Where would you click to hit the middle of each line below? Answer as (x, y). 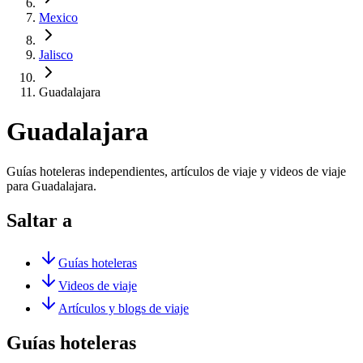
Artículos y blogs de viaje (124, 308)
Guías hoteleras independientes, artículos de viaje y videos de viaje (176, 171)
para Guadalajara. (51, 186)
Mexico (58, 17)
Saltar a (39, 220)
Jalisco (56, 55)
